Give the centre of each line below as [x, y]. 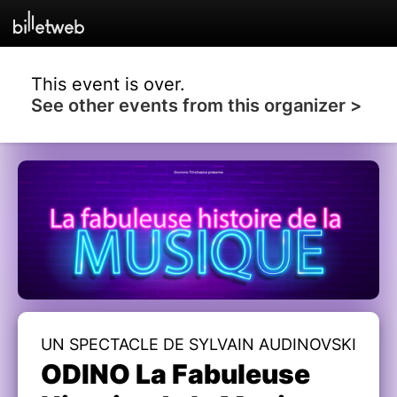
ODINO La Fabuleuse [175, 374]
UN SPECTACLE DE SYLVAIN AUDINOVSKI [198, 344]
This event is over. [108, 84]
